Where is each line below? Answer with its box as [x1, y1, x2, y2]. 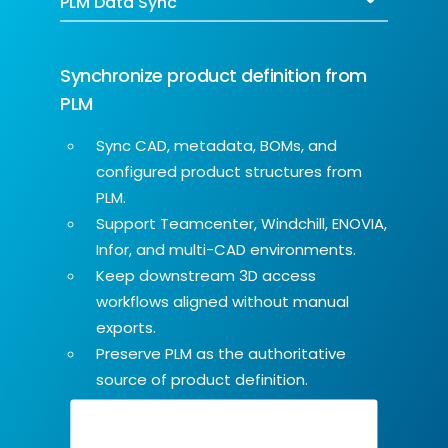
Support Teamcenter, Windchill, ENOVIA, [96, 213, 387, 235]
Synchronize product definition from [60, 63, 367, 89]
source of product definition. [96, 369, 308, 391]
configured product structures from [96, 161, 362, 183]
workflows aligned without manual [96, 291, 349, 313]
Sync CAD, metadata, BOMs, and [96, 135, 337, 157]
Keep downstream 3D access [96, 265, 316, 287]
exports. [96, 317, 156, 339]
